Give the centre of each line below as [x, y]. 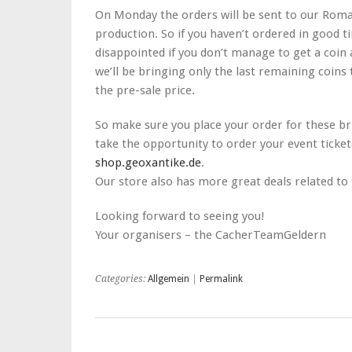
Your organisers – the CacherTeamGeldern [211, 235]
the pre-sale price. [145, 90]
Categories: [121, 279]
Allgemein [169, 279]
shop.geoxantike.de [148, 163]
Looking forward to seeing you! [180, 216]
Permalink [221, 279]
